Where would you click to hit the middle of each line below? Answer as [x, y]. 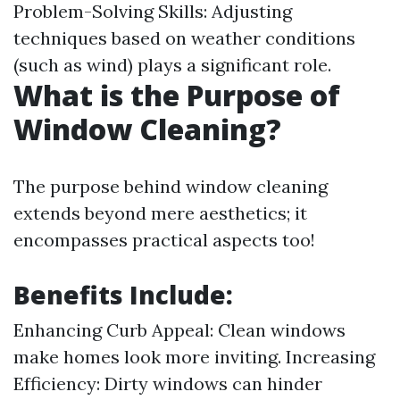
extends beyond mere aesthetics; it [160, 213]
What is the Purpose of [177, 95]
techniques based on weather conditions [184, 38]
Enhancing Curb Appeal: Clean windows [179, 330]
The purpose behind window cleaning [171, 186]
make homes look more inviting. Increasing [194, 357]
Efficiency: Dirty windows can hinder [168, 383]
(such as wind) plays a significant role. [172, 65]
